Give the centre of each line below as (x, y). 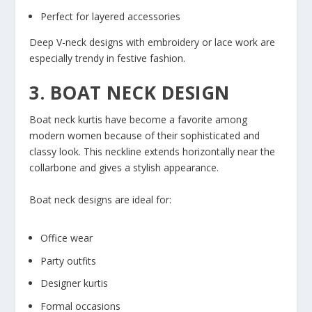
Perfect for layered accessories (111, 16)
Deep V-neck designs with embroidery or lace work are (153, 42)
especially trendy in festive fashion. (108, 58)
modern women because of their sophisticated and (145, 136)
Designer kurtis (75, 283)
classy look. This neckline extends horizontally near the (153, 152)
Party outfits (69, 260)
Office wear (67, 237)
